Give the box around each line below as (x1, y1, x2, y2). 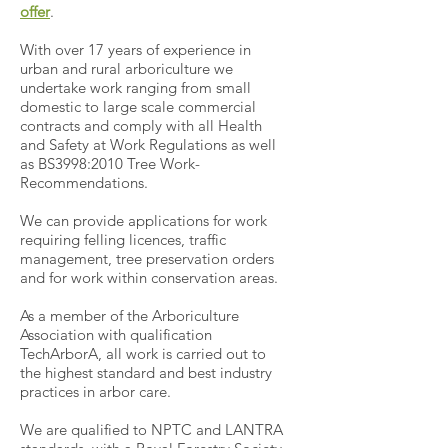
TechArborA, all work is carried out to (20, 344, 266, 363)
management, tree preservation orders (20, 249, 274, 268)
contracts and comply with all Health (20, 116, 262, 135)
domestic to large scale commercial (20, 97, 256, 116)
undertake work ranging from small (20, 78, 251, 97)
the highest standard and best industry (20, 363, 272, 382)
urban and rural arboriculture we (20, 59, 233, 78)
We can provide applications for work (20, 211, 267, 230)
